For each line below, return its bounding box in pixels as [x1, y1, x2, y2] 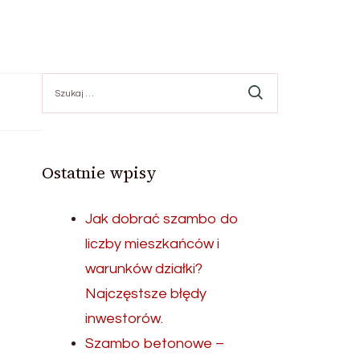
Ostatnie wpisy [42, 162, 157, 185]
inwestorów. [85, 311, 164, 327]
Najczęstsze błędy [85, 286, 207, 302]
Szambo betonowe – [85, 336, 225, 352]
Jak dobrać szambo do [85, 211, 239, 227]
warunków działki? [85, 261, 203, 277]
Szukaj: [41, 74, 80, 87]
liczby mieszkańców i [85, 236, 220, 252]
